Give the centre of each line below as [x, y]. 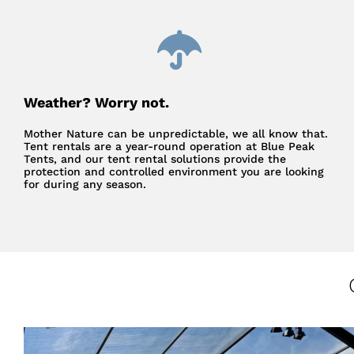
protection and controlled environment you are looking [174, 172]
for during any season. [85, 185]
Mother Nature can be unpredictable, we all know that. [176, 134]
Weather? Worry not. [96, 103]
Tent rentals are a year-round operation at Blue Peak [169, 147]
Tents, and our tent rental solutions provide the [155, 159]
